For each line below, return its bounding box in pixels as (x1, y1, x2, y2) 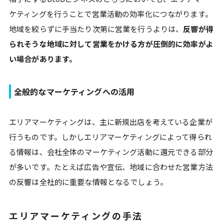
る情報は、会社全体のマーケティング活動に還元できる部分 (9, 146, 213, 157)
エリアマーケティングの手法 (9, 209, 143, 222)
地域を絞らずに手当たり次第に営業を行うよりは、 (9, 23, 183, 34)
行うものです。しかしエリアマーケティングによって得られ (9, 131, 212, 142)
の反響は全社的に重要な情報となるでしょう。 (9, 176, 167, 187)
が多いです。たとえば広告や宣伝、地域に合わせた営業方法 (9, 161, 213, 172)
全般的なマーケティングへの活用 (14, 85, 135, 97)
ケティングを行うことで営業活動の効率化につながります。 (9, 8, 212, 19)
